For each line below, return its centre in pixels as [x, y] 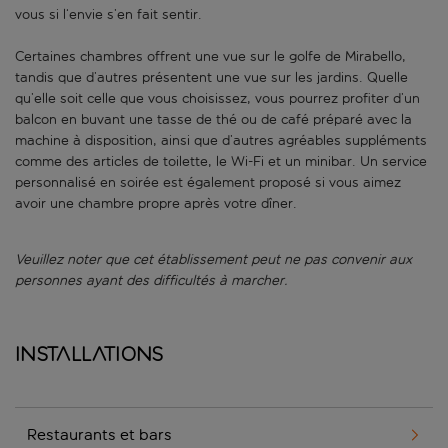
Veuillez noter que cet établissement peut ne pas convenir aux [213, 260]
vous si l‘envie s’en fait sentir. [110, 15]
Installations [89, 354]
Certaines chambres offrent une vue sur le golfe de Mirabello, [210, 57]
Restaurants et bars [99, 435]
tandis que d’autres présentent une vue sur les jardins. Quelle [211, 78]
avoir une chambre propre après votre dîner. [158, 204]
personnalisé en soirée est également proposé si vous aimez [208, 183]
